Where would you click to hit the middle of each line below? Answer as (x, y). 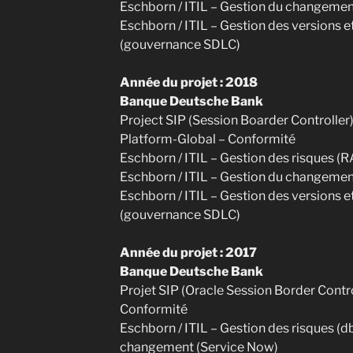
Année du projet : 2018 (188, 82)
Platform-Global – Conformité (207, 139)
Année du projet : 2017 (188, 253)
